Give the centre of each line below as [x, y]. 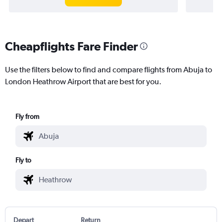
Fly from [28, 116]
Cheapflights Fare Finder [71, 46]
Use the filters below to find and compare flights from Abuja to [109, 69]
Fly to [24, 160]
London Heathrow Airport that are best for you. [83, 81]
